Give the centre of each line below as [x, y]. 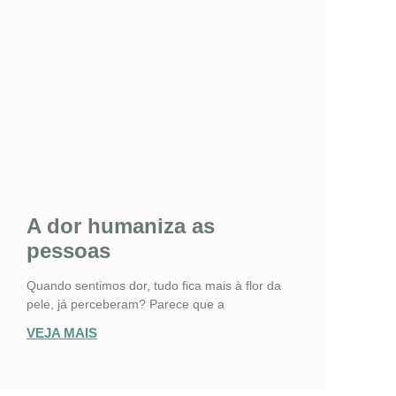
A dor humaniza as [120, 225]
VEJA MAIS [61, 332]
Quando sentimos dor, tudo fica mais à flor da [153, 285]
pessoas [68, 250]
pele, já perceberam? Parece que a [125, 304]
